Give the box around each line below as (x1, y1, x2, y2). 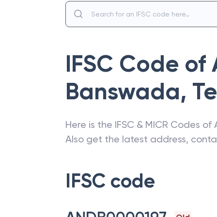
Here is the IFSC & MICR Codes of (65, 119, 214, 130)
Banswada (65, 77, 180, 106)
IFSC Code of (65, 50, 212, 78)
